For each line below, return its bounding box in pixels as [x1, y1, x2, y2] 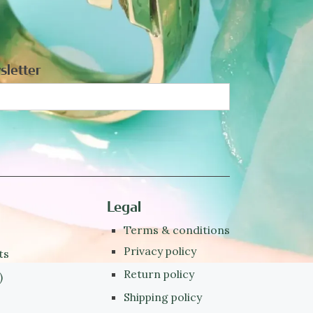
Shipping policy [123, 290, 202, 305]
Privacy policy [123, 243, 196, 258]
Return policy [123, 266, 194, 281]
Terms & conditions [123, 223, 230, 238]
